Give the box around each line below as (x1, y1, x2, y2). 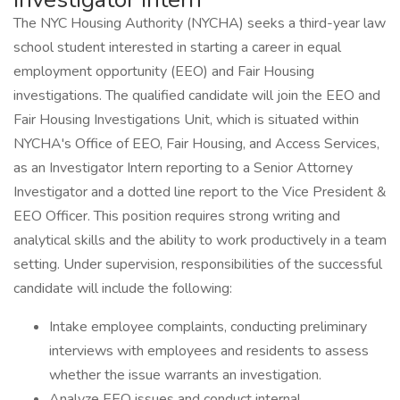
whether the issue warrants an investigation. (49, 365, 321, 385)
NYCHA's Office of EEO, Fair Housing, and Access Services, (13, 134, 379, 154)
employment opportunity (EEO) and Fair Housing (13, 62, 314, 81)
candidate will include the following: (13, 279, 232, 298)
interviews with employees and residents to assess (49, 341, 369, 361)
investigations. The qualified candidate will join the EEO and (13, 86, 380, 105)
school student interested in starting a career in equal (13, 37, 341, 57)
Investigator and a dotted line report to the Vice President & (13, 182, 387, 202)
